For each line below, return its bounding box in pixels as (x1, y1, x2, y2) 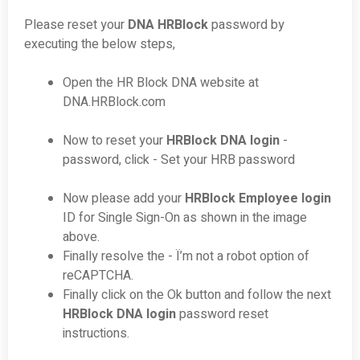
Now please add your (63, 189, 185, 209)
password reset (176, 305, 268, 325)
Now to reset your (63, 131, 166, 151)
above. (63, 227, 100, 247)
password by (211, 15, 284, 35)
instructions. (63, 324, 129, 344)
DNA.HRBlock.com (63, 92, 166, 112)
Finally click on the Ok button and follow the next (63, 285, 331, 305)
